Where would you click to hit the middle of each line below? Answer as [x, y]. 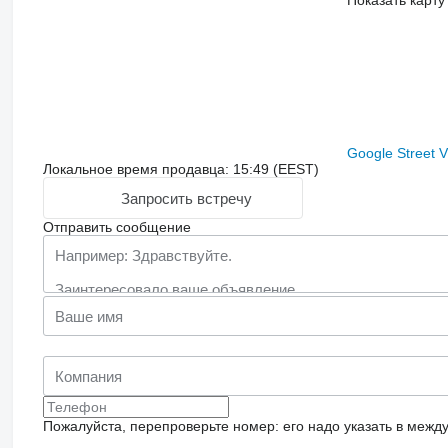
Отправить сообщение [116, 227]
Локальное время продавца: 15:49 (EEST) [180, 169]
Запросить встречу [186, 198]
